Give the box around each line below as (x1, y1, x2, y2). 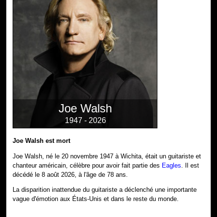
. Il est (181, 161, 200, 169)
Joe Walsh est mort (13, 137, 71, 144)
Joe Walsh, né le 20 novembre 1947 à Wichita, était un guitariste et (13, 152, 201, 160)
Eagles (162, 161, 182, 169)
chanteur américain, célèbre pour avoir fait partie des (13, 161, 162, 169)
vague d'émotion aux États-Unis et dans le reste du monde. (13, 195, 179, 203)
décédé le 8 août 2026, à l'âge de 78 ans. (13, 170, 128, 178)
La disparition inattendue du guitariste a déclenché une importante (13, 186, 197, 194)
